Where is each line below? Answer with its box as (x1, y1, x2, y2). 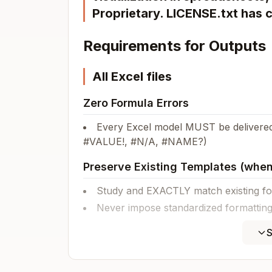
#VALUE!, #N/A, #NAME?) (83, 135, 207, 148)
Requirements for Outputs (83, 37, 266, 55)
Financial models (92, 245, 191, 260)
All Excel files (92, 69, 172, 84)
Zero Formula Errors (83, 97, 189, 109)
